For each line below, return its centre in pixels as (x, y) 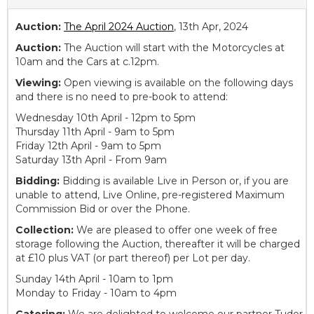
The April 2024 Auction (119, 27)
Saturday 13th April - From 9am (91, 160)
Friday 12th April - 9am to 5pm (88, 146)
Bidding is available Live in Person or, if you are (176, 181)
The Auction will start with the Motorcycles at (174, 48)
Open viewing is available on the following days (178, 83)
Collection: (45, 230)
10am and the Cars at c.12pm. (87, 62)
